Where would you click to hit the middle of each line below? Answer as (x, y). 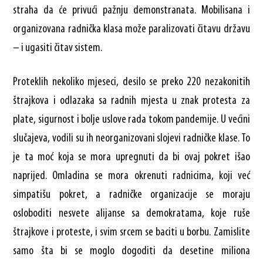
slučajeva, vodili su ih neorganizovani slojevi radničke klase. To (131, 138)
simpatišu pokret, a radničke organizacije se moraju (131, 195)
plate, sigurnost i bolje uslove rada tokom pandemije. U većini (131, 119)
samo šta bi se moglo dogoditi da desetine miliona (131, 251)
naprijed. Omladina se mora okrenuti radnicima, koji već (131, 176)
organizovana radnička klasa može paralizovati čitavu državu (131, 29)
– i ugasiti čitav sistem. (58, 48)
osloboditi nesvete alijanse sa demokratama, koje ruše (131, 213)
